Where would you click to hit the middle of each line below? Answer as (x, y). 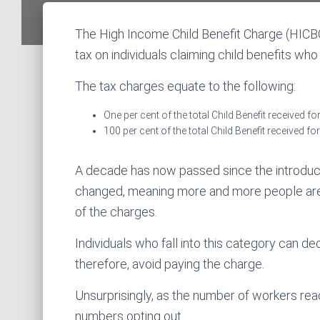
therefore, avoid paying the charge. (170, 264)
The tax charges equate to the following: (185, 86)
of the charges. (116, 212)
